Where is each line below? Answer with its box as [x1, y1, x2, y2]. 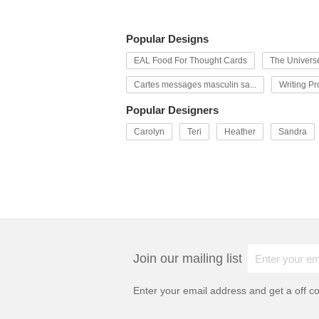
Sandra [278, 127, 307, 137]
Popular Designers [126, 104, 219, 116]
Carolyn [134, 127, 164, 137]
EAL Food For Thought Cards [134, 56, 247, 66]
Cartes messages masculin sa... [134, 80, 256, 90]
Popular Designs [126, 33, 209, 45]
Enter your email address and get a [133, 285, 295, 296]
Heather [224, 127, 256, 137]
